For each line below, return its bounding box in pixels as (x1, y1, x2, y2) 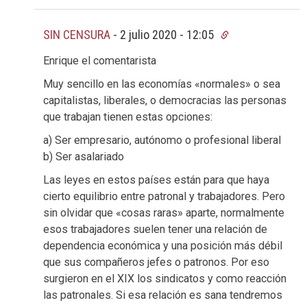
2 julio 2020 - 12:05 (120, 27, 217, 42)
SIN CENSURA (43, 27, 110, 42)
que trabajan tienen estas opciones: (43, 110, 212, 124)
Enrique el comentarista (43, 54, 156, 68)
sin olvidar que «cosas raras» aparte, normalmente (43, 206, 284, 220)
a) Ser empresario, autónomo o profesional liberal (43, 134, 281, 147)
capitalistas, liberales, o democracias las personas (43, 94, 286, 108)
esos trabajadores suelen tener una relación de (43, 223, 267, 236)
